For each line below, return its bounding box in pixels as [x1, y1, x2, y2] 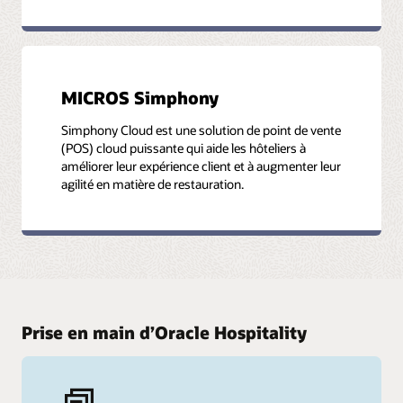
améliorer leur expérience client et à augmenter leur [61, 157, 342, 175]
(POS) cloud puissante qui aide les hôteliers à [61, 139, 307, 157]
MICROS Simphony [61, 85, 219, 109]
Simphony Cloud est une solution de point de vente [61, 121, 342, 139]
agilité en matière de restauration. [61, 175, 245, 193]
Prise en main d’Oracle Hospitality [22, 321, 307, 345]
